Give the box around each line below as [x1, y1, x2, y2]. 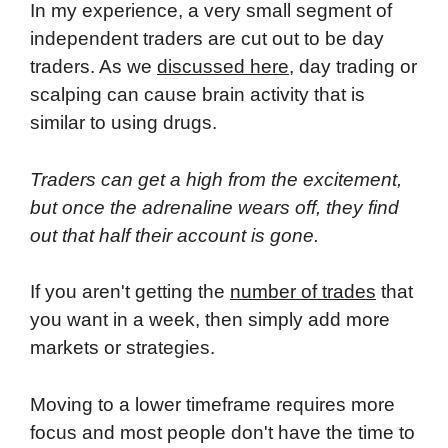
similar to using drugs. [30, 112, 217, 134]
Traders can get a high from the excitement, [30, 168, 402, 190]
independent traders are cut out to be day [30, 28, 384, 50]
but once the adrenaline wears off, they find [30, 196, 399, 218]
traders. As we [30, 56, 157, 78]
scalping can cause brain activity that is [30, 84, 365, 106]
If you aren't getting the [30, 281, 230, 303]
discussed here [157, 56, 289, 78]
